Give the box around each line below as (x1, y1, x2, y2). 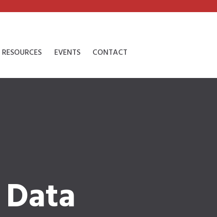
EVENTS (54, 46, 80, 59)
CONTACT (93, 46, 128, 59)
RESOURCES (2, 46, 42, 59)
